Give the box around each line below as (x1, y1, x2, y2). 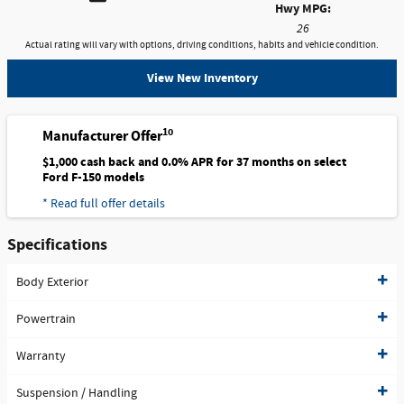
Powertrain (16, 311, 76, 328)
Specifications (7, 234, 107, 255)
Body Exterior (16, 274, 88, 291)
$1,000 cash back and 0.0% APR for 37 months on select (42, 153, 346, 171)
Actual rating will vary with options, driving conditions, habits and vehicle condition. (25, 39, 379, 51)
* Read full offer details (42, 195, 165, 212)
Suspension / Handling (16, 385, 137, 402)
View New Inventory (146, 69, 258, 87)
